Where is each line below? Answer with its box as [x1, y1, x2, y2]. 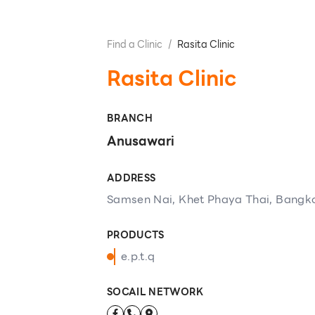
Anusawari [107, 131, 174, 151]
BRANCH [107, 110, 153, 126]
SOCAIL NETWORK [107, 284, 203, 300]
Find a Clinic [107, 37, 162, 52]
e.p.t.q [121, 247, 155, 265]
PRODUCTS [107, 227, 165, 243]
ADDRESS [107, 170, 156, 186]
